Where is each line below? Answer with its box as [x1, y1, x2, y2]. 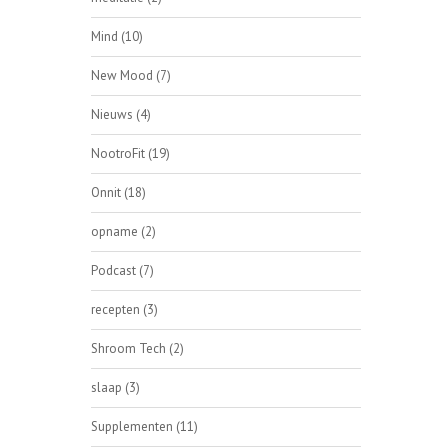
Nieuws [91, 105, 136, 123]
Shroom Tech [91, 339, 169, 357]
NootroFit [91, 144, 148, 162]
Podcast [91, 261, 139, 279]
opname [91, 222, 141, 240]
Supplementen [91, 417, 176, 435]
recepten [91, 300, 143, 318]
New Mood [91, 66, 156, 84]
